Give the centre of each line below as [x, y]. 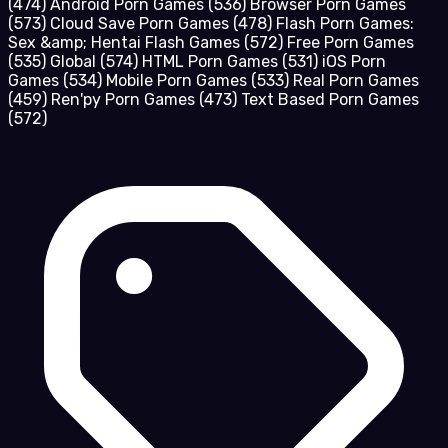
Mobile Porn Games [178, 81]
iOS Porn [354, 62]
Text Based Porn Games [330, 100]
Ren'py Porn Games [125, 100]
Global [75, 62]
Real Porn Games [356, 81]
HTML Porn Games [212, 62]
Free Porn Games [350, 43]
